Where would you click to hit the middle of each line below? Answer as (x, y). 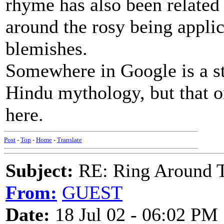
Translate (69, 140)
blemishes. (46, 48)
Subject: (39, 170)
